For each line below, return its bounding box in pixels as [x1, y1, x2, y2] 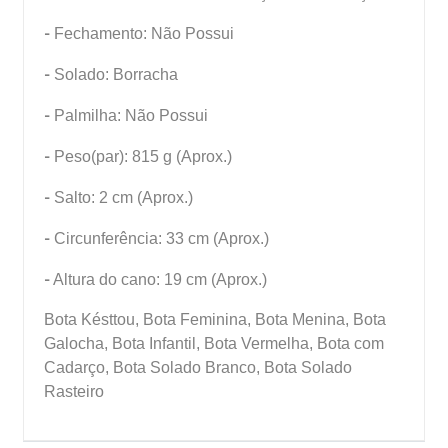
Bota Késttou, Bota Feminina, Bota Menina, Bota [44, 311, 386, 328]
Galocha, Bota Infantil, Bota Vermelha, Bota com [44, 335, 384, 352]
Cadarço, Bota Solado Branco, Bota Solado [44, 359, 352, 376]
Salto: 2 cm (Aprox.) [50, 189, 197, 206]
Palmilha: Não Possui [50, 107, 212, 124]
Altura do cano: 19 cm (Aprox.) [50, 271, 271, 288]
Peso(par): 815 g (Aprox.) [54, 148, 236, 165]
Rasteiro [44, 383, 108, 400]
